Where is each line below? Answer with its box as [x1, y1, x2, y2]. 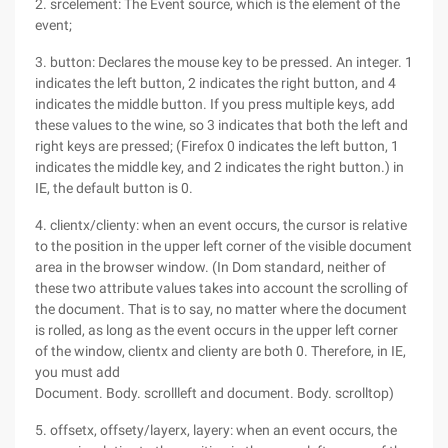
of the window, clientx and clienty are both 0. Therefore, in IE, [35, 343, 406, 359]
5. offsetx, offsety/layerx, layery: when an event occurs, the [35, 422, 397, 438]
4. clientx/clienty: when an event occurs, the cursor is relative [35, 217, 407, 233]
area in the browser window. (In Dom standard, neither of [35, 259, 386, 275]
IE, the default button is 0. [35, 180, 193, 196]
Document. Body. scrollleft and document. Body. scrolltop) [35, 385, 394, 401]
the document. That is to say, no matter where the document [35, 301, 407, 317]
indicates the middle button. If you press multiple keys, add [35, 96, 395, 112]
